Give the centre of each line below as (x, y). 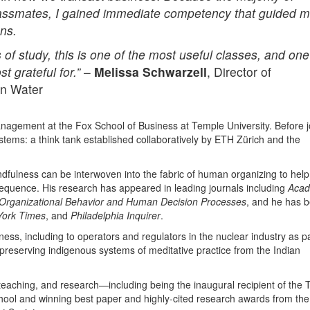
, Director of (239, 71)
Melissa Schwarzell (151, 71)
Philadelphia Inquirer (116, 215)
